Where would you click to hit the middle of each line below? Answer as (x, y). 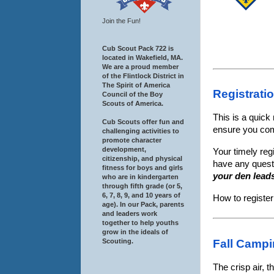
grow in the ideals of (135, 231)
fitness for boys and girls (143, 167)
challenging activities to (141, 131)
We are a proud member (140, 66)
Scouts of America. (133, 103)
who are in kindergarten (140, 176)
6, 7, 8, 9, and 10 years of (141, 195)
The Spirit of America (136, 85)
